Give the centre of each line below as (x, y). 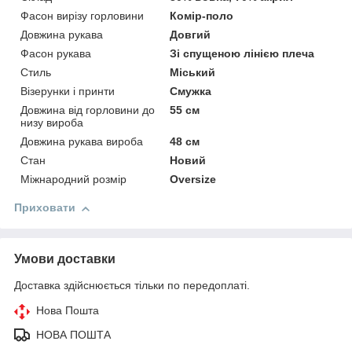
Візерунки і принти (68, 92)
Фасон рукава (56, 54)
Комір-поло (202, 16)
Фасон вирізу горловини (82, 16)
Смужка (191, 92)
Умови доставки (65, 259)
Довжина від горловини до (88, 110)
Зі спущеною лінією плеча (242, 54)
